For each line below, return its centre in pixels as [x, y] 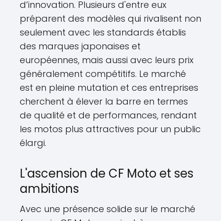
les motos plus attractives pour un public [110, 129]
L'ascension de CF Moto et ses [107, 173]
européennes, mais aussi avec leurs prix [107, 60]
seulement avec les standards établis [103, 32]
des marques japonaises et [80, 46]
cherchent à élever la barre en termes [104, 101]
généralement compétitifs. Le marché [103, 74]
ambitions [49, 189]
